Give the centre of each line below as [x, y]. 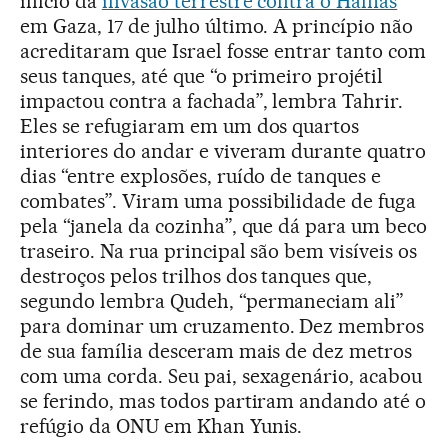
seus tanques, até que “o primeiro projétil [202, 76]
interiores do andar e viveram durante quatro [223, 151]
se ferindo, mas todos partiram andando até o [223, 401]
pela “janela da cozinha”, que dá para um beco [224, 226]
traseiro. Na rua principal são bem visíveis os [219, 251]
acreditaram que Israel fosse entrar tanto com [223, 51]
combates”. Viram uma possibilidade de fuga [218, 201]
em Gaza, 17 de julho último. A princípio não [217, 26]
